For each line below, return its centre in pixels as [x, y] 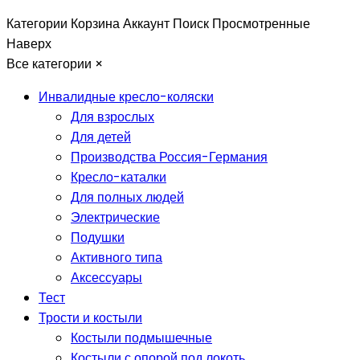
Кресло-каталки [119, 177]
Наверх [29, 43]
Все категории [49, 63]
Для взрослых [112, 117]
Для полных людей [127, 197]
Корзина [95, 23]
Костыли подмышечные [141, 337]
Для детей [101, 137]
